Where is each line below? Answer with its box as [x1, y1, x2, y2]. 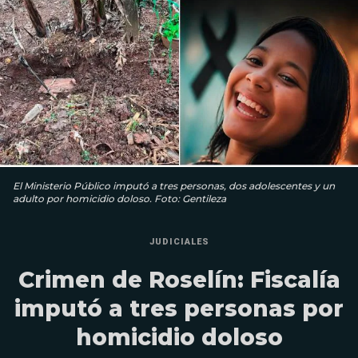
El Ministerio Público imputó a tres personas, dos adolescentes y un [13, 180, 335, 193]
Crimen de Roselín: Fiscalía [18, 266, 340, 294]
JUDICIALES [149, 237, 209, 248]
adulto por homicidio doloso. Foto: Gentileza [13, 193, 226, 205]
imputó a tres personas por [14, 295, 344, 323]
